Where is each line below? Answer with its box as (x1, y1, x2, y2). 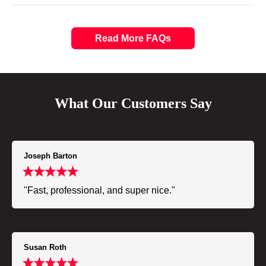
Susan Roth (24, 243, 66, 252)
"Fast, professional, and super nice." (24, 185, 175, 196)
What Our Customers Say (54, 96, 212, 112)
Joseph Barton (24, 151, 77, 161)
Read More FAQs (95, 33, 171, 44)
